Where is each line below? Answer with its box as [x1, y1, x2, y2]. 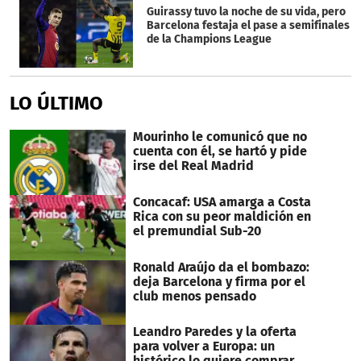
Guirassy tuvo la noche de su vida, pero [146, 5, 346, 19]
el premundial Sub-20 [132, 222, 261, 239]
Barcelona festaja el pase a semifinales [146, 19, 350, 33]
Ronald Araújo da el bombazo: [132, 259, 309, 275]
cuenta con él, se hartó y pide [132, 143, 307, 160]
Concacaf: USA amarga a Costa [132, 193, 311, 210]
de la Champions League [146, 32, 272, 47]
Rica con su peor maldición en [132, 208, 311, 224]
